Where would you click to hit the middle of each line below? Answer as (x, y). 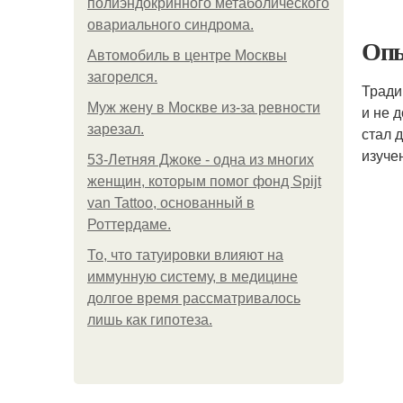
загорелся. (122, 77)
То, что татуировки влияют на (185, 255)
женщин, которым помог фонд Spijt (204, 181)
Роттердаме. (129, 224)
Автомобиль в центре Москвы (187, 55)
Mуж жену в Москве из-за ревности (204, 107)
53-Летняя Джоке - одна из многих (201, 160)
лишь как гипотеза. (150, 320)
